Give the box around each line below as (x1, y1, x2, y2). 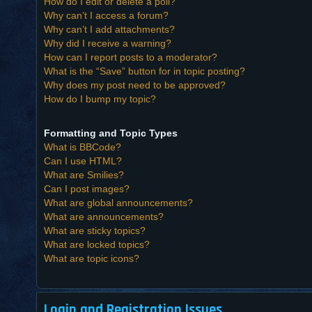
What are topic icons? (44, 252, 139, 264)
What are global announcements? (44, 196, 193, 208)
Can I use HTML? (44, 155, 122, 166)
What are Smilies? (44, 169, 124, 180)
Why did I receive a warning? (44, 37, 171, 49)
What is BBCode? (44, 141, 121, 153)
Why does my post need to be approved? (44, 79, 226, 91)
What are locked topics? (44, 238, 150, 250)
